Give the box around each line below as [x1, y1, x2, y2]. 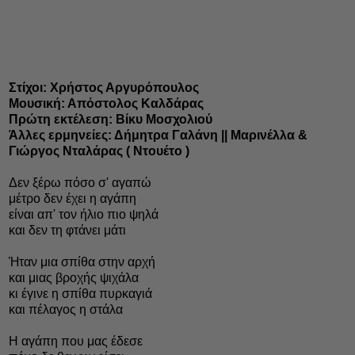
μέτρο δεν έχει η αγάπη [9, 191, 136, 205]
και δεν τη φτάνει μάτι [9, 223, 126, 237]
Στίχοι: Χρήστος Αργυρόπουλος [9, 80, 199, 94]
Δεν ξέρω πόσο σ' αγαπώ [9, 175, 151, 189]
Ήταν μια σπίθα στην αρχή [9, 254, 155, 269]
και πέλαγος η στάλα [9, 302, 123, 316]
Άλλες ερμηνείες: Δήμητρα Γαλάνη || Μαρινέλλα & [9, 128, 307, 142]
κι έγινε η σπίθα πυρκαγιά [9, 286, 152, 300]
